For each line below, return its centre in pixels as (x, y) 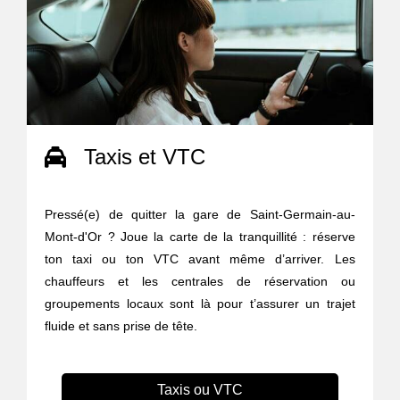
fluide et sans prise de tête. (121, 325)
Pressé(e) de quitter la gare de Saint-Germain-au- (200, 214)
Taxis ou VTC (200, 389)
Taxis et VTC (145, 156)
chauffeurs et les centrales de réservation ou (200, 281)
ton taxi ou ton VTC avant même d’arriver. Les (200, 258)
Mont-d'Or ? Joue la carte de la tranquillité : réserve (200, 236)
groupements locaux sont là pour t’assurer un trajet (200, 303)
